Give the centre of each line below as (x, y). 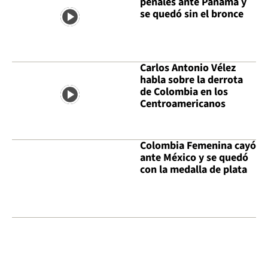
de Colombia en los (184, 92)
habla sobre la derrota (191, 80)
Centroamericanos (183, 103)
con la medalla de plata (194, 169)
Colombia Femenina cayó (198, 145)
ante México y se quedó (194, 157)
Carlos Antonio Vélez (188, 68)
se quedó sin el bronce (192, 14)
